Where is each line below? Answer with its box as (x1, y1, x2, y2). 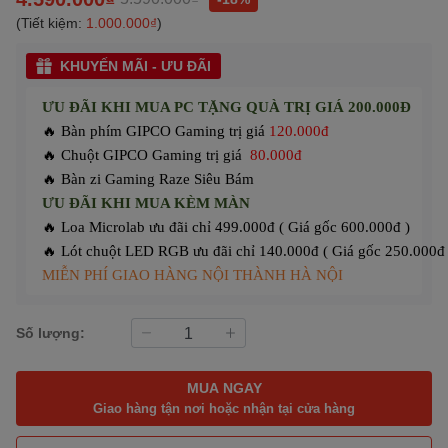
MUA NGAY (186, 379, 262, 397)
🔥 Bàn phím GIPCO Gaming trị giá (42, 122, 269, 139)
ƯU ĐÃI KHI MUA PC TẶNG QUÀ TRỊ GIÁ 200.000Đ (42, 98, 411, 115)
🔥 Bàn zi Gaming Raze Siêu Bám (42, 170, 258, 187)
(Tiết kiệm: (16, 13, 86, 31)
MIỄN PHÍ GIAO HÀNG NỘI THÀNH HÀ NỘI (42, 266, 343, 283)
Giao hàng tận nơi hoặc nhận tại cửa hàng (93, 400, 355, 417)
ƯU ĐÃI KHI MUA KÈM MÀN (42, 194, 254, 211)
